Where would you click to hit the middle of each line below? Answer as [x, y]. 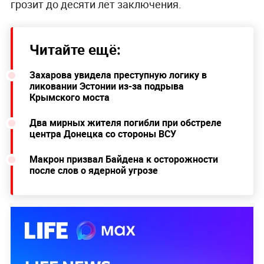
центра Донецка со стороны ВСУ [103, 134]
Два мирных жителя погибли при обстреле [125, 123]
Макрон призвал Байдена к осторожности [123, 159]
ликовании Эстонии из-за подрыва [106, 86]
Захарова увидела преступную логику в [118, 75]
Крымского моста [69, 98]
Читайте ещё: [75, 50]
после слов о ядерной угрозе [93, 171]
